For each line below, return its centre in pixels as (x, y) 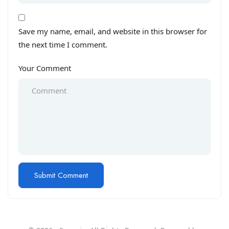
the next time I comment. (63, 45)
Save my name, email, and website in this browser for (113, 31)
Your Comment (45, 68)
